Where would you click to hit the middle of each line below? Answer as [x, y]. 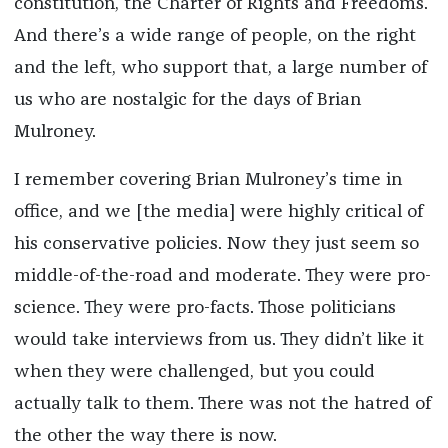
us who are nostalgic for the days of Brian [187, 100]
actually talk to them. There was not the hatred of [222, 404]
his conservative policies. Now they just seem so [216, 244]
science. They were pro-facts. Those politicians [204, 308]
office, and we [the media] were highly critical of [218, 212]
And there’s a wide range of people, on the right [214, 36]
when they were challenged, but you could [194, 372]
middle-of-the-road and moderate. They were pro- [222, 276]
